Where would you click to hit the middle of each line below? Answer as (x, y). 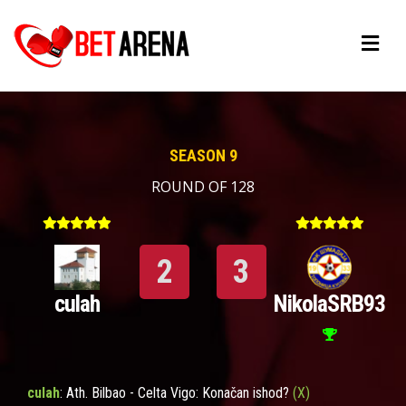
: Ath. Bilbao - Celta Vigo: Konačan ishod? (176, 393)
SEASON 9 (203, 155)
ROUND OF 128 (203, 187)
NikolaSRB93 (329, 304)
